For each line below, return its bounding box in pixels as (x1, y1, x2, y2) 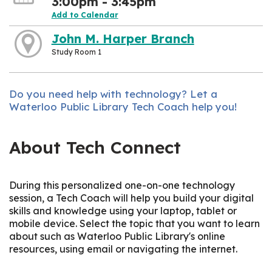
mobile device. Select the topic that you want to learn (9, 217, 260, 229)
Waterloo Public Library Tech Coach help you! (9, 100, 237, 114)
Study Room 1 (51, 47, 101, 56)
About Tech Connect (9, 137, 186, 158)
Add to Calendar (51, 10, 118, 19)
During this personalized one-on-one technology (9, 178, 235, 191)
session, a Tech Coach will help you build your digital (9, 191, 254, 204)
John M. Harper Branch (51, 30, 194, 46)
